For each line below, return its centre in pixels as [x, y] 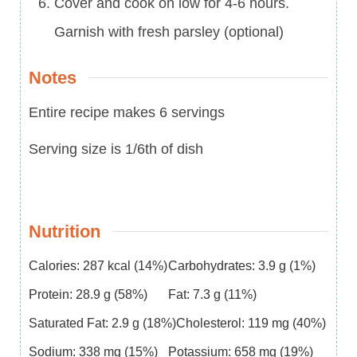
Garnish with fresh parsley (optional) [169, 32]
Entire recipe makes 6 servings [127, 112]
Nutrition [65, 231]
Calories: [56, 266]
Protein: [52, 294]
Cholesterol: [212, 323]
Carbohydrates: [213, 266]
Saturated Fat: [70, 323]
